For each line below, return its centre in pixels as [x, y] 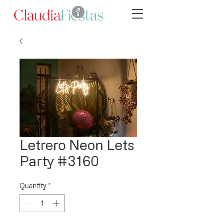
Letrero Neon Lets [77, 145]
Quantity [33, 186]
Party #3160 [59, 161]
